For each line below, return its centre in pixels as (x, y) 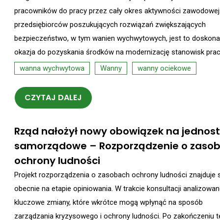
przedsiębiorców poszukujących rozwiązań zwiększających (110, 24)
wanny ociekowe (164, 68)
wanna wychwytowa (52, 68)
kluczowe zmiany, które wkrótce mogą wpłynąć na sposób (109, 203)
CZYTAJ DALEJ (53, 98)
